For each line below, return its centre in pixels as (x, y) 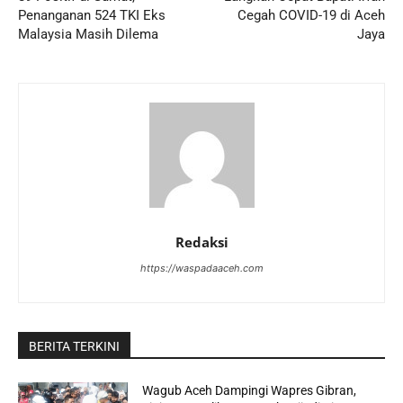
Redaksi (201, 242)
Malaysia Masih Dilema (88, 34)
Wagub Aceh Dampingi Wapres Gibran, (250, 390)
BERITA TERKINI (74, 346)
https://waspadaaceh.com (201, 268)
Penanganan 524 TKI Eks (92, 15)
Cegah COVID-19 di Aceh (311, 15)
